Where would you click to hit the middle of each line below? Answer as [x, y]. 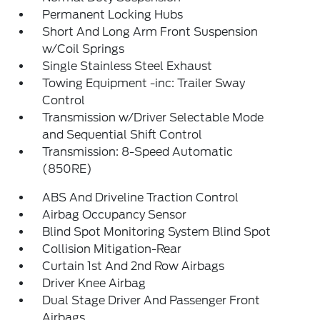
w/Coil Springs [84, 49]
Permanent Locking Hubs [113, 15]
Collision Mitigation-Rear [112, 249]
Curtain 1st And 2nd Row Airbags [134, 266]
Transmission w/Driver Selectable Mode [153, 118]
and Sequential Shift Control [122, 135]
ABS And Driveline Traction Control [141, 198]
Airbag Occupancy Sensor [115, 215]
